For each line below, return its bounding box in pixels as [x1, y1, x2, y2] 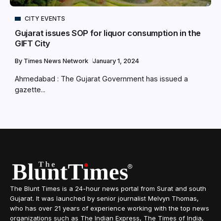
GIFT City [15, 38, 51, 49]
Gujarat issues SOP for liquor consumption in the [15, 28, 201, 38]
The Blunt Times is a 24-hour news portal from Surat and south [10, 184, 206, 193]
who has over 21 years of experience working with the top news [10, 204, 209, 213]
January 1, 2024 [93, 57, 139, 65]
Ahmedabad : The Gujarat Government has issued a [15, 74, 188, 83]
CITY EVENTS [25, 15, 65, 23]
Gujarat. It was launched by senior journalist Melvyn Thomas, [10, 194, 199, 203]
